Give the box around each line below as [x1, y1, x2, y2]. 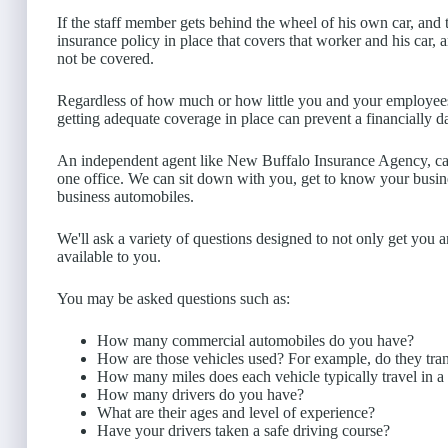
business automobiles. [57, 187, 194, 205]
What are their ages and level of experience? [97, 403, 375, 421]
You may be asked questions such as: [57, 289, 290, 307]
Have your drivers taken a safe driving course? [97, 421, 390, 439]
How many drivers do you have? [97, 385, 304, 403]
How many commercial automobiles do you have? [97, 331, 414, 349]
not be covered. [57, 49, 154, 67]
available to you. [57, 247, 161, 265]
